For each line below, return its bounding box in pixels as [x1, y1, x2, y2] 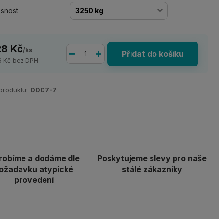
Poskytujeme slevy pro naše [97, 153, 207, 163]
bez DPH [13, 57, 39, 64]
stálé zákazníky [122, 164, 183, 174]
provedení [14, 175, 54, 185]
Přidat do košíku [121, 49, 184, 59]
